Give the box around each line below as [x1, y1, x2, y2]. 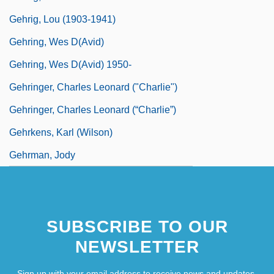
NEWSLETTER [75, 237, 199, 256]
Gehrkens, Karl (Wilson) [9, 127, 113, 138]
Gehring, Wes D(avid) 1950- [9, 59, 131, 70]
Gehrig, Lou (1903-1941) [9, 13, 116, 24]
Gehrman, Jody [9, 149, 75, 160]
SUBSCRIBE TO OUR [46, 217, 228, 236]
